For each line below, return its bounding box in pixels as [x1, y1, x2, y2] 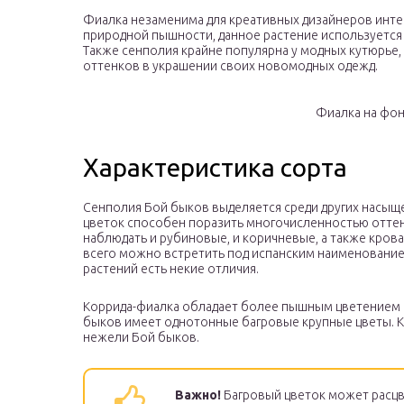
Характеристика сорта [83, 153, 347, 182]
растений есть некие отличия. [83, 262, 259, 277]
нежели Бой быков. [83, 330, 199, 345]
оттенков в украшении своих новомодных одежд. [83, 59, 378, 74]
